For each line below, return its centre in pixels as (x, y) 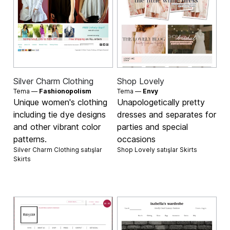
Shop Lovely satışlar (148, 149)
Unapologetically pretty (161, 102)
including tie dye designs (60, 114)
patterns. (30, 139)
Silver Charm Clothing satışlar (58, 149)
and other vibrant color (57, 127)
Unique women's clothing (61, 102)
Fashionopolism (65, 91)
